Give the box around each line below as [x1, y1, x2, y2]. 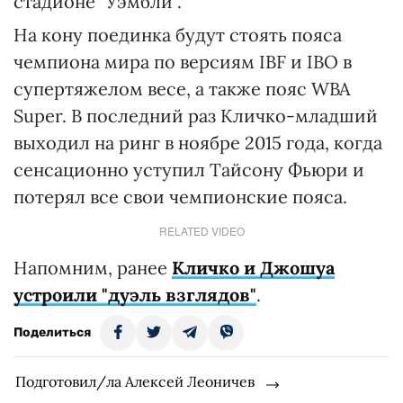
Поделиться [13, 325, 91, 340]
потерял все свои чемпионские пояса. [13, 185, 347, 208]
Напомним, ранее [13, 256, 172, 279]
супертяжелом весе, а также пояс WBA [13, 77, 351, 100]
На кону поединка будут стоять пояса [13, 23, 342, 46]
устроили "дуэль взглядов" [13, 283, 256, 306]
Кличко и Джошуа [172, 256, 335, 279]
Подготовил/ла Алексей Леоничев [15, 372, 255, 390]
